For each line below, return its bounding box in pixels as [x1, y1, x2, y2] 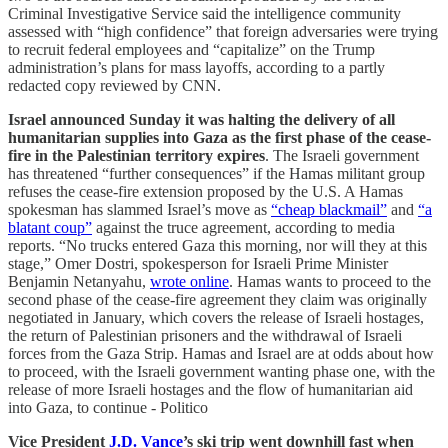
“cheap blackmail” [271, 200, 387, 218]
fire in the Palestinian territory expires [8, 146, 265, 164]
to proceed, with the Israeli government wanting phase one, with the [8, 362, 435, 380]
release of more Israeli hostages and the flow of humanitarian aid [8, 380, 413, 398]
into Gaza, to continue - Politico [8, 398, 208, 416]
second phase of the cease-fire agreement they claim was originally [8, 290, 427, 308]
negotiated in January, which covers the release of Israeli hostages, [8, 308, 424, 326]
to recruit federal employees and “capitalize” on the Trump [8, 40, 375, 58]
